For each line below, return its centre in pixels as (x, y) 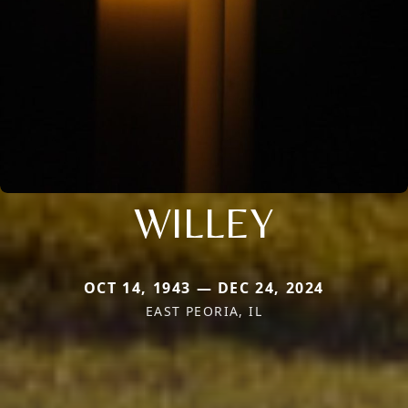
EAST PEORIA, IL (204, 311)
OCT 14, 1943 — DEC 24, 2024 (204, 287)
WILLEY (204, 222)
